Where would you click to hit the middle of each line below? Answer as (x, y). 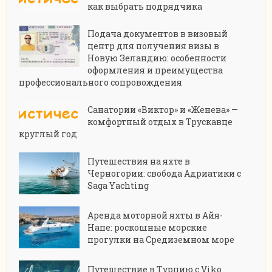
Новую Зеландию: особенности (157, 58)
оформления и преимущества (155, 70)
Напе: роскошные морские (148, 227)
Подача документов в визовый (158, 33)
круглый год (48, 134)
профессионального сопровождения (101, 82)
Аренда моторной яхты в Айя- (155, 215)
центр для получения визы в (154, 46)
